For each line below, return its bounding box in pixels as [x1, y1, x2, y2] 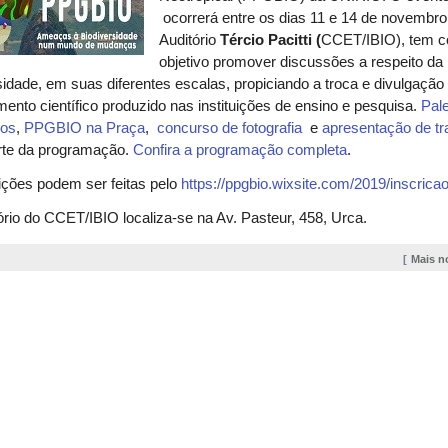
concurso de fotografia [157, 120, 307, 137]
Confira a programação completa [133, 142, 348, 159]
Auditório [159, 32, 221, 49]
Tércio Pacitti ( [220, 32, 322, 49]
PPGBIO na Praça [24, 120, 146, 137]
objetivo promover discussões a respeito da [159, 54, 444, 71]
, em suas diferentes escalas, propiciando [38, 76, 314, 93]
